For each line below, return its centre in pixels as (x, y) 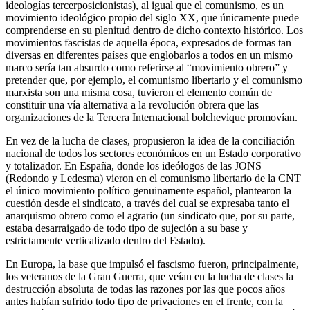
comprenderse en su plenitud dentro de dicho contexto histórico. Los (154, 30)
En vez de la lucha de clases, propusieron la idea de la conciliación (150, 140)
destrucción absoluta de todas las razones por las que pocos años (145, 289)
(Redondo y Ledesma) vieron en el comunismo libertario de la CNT (153, 178)
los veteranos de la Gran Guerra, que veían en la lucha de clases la (149, 276)
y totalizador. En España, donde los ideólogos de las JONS (134, 165)
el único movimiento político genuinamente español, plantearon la (148, 190)
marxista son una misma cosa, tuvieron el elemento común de (139, 92)
